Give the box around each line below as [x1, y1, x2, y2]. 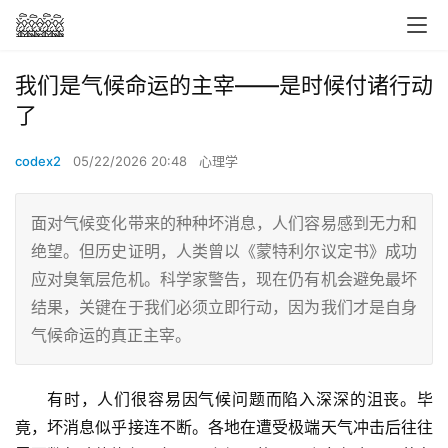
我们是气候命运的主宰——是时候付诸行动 [15, 72, 433, 98]
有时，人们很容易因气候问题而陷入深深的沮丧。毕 [47, 389, 433, 409]
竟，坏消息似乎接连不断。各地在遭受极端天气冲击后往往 [15, 417, 433, 437]
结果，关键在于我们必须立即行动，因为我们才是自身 [31, 297, 417, 317]
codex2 [15, 153, 61, 169]
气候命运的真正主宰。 [31, 325, 191, 345]
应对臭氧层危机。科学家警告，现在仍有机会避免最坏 [31, 269, 417, 289]
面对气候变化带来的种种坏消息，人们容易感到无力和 [31, 213, 417, 233]
